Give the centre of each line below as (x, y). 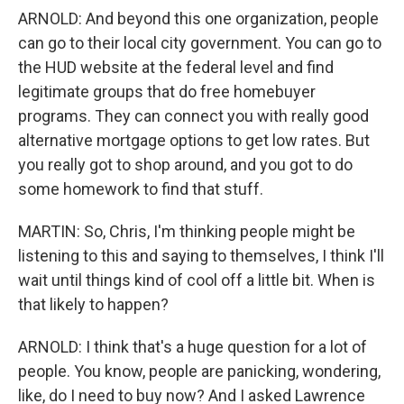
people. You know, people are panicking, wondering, (199, 371)
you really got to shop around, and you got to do (185, 165)
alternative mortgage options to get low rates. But (194, 140)
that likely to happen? (93, 304)
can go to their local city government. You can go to (200, 43)
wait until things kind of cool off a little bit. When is (197, 280)
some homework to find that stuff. (141, 189)
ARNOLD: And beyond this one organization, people (198, 18)
